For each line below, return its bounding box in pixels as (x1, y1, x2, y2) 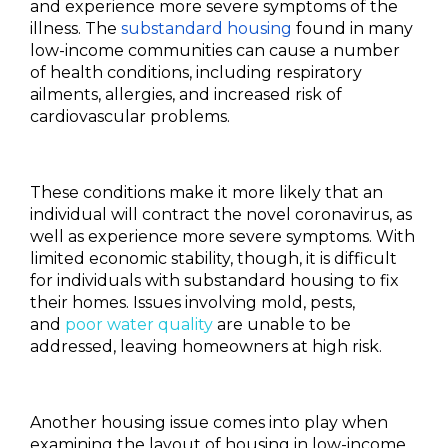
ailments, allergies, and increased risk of (30, 85, 342, 104)
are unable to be (213, 315, 351, 334)
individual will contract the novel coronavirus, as (30, 205, 412, 224)
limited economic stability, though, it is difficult (30, 249, 397, 268)
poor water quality (65, 315, 213, 334)
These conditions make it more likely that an (30, 183, 383, 202)
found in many (292, 19, 413, 38)
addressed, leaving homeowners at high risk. (30, 337, 382, 356)
